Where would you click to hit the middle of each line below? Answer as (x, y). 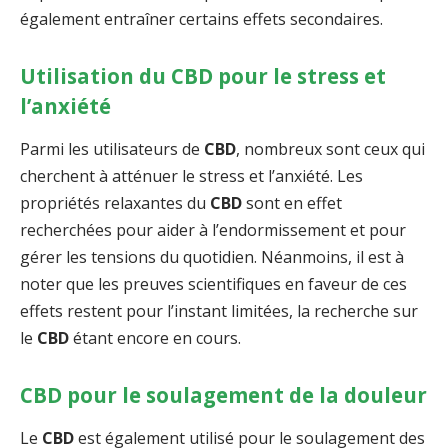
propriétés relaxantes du (115, 203)
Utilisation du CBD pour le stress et (203, 75)
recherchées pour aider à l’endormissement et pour (213, 230)
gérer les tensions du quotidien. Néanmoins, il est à (212, 257)
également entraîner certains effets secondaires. (201, 18)
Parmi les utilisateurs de (112, 149)
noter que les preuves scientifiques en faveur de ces (213, 284)
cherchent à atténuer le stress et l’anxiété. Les (191, 176)
